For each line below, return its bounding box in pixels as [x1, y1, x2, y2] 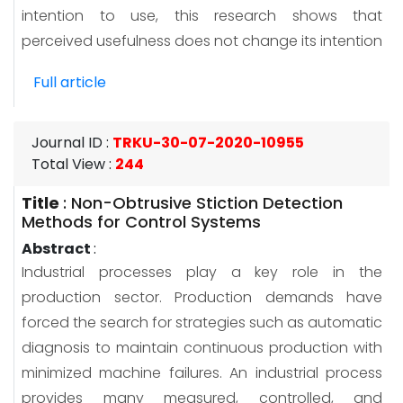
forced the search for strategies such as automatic [22, 311, 382, 333]
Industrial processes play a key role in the [22, 261, 382, 282]
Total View [31, 153, 105, 175]
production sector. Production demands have [22, 286, 382, 308]
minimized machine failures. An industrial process [22, 362, 382, 383]
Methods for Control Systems [22, 210, 261, 233]
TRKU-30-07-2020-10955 [112, 131, 304, 153]
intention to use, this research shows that [22, 4, 382, 26]
